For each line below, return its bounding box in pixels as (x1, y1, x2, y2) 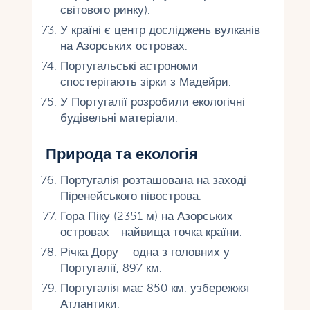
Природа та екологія (46, 145, 199, 163)
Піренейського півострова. (60, 189, 201, 203)
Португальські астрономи (60, 59, 198, 73)
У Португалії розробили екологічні (60, 95, 245, 109)
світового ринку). (60, 3, 150, 17)
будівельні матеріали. (60, 111, 178, 125)
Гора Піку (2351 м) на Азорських (60, 209, 233, 223)
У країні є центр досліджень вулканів (60, 23, 260, 37)
